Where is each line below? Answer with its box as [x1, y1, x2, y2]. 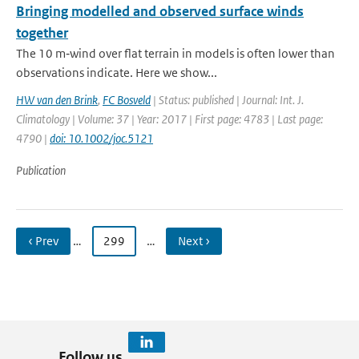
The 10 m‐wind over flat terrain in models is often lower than [16, 46, 335, 61]
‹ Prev [28, 233, 58, 248]
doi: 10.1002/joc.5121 [50, 131, 153, 146]
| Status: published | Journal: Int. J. [151, 92, 304, 107]
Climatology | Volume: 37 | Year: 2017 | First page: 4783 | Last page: [16, 111, 323, 127]
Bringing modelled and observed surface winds [16, 2, 304, 20]
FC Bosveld [103, 92, 151, 107]
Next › [178, 233, 210, 248]
